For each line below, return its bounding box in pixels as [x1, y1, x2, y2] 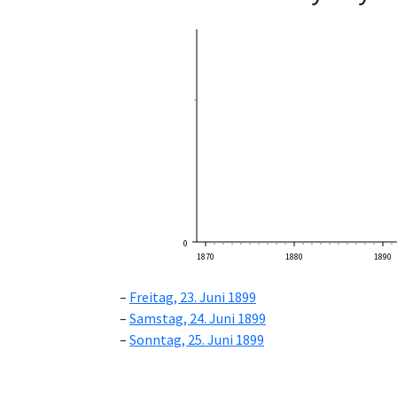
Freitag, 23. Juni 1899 [129, 288, 256, 307]
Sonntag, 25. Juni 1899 [129, 331, 264, 349]
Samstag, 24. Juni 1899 [129, 309, 266, 328]
